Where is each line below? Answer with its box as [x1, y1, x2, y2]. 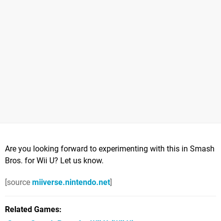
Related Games [5, 204, 59, 214]
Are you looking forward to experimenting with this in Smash [5, 144, 215, 153]
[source [5, 177, 32, 187]
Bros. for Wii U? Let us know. [5, 155, 104, 165]
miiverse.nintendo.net [32, 177, 110, 187]
